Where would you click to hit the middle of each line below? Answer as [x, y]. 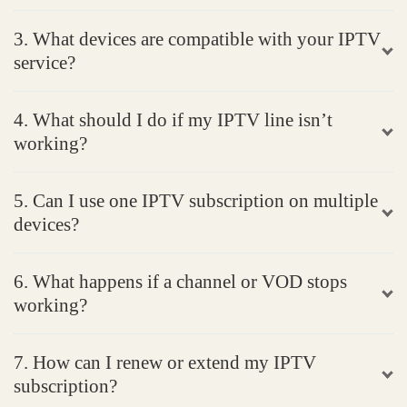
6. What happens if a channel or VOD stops [180, 281]
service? [45, 62]
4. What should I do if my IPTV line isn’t [173, 119]
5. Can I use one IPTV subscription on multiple [196, 200]
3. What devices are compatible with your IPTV [197, 39]
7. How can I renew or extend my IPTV [165, 362]
